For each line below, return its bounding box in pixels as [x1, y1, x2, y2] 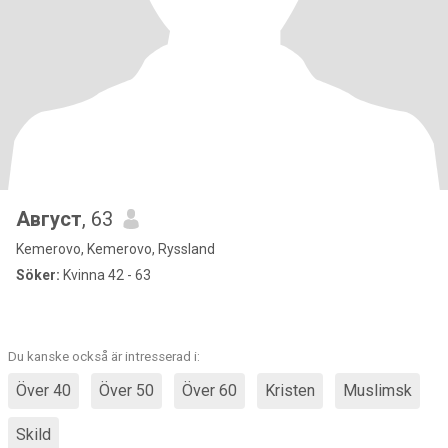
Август [16, 207, 82, 231]
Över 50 [99, 381, 154, 400]
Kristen [265, 381, 315, 400]
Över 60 [182, 381, 237, 400]
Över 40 [16, 381, 71, 400]
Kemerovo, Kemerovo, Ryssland [16, 241, 215, 257]
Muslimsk [343, 381, 412, 400]
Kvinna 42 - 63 [60, 267, 151, 283]
